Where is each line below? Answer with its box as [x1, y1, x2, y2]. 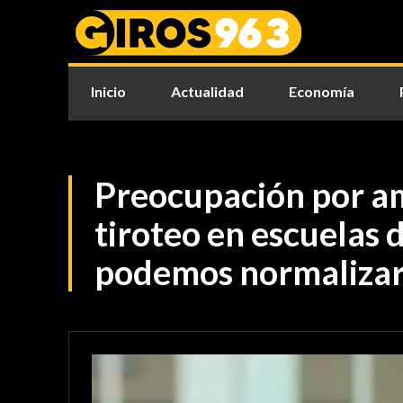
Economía [289, 83, 354, 100]
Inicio [91, 83, 126, 100]
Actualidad [171, 83, 244, 100]
